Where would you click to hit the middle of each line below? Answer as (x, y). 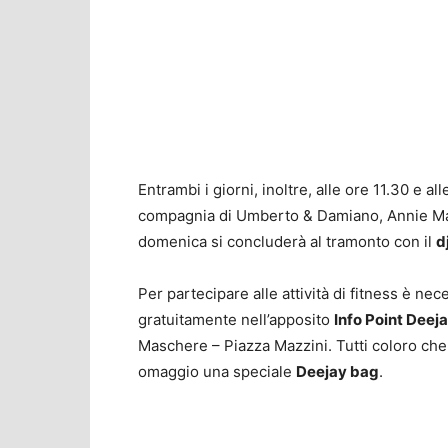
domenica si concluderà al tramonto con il (287, 242)
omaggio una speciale (217, 372)
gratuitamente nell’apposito (236, 320)
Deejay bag (337, 372)
